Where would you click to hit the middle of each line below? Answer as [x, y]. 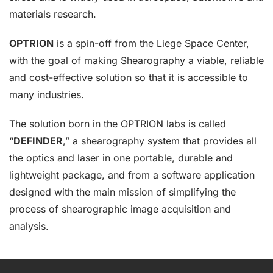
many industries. [47, 94]
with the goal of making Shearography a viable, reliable [136, 60]
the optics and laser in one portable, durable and [121, 158]
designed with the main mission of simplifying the [122, 192]
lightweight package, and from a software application [132, 175]
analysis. [29, 226]
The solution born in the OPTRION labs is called [118, 124]
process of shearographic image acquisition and [120, 209]
